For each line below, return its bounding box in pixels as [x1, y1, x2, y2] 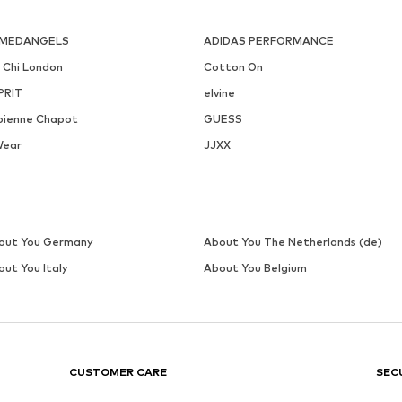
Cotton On [203, 59, 263, 74]
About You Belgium [203, 260, 307, 275]
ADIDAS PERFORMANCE [203, 33, 334, 48]
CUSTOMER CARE [69, 364, 168, 379]
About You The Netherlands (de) [203, 234, 382, 249]
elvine [203, 85, 235, 100]
